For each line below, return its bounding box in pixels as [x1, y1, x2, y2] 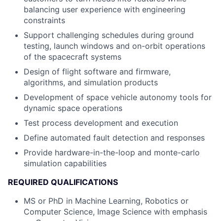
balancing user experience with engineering [24, 4, 185, 14]
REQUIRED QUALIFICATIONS [8, 177, 118, 187]
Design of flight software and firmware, [24, 67, 171, 76]
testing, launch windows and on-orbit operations [24, 41, 205, 51]
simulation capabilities [24, 158, 107, 168]
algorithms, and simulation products [24, 77, 158, 87]
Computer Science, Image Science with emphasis [24, 207, 207, 217]
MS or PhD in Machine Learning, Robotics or [24, 196, 188, 206]
